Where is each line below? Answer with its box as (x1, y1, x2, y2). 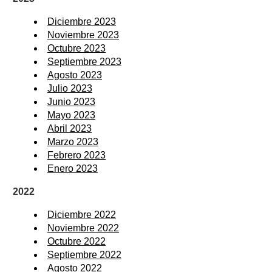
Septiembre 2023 (47, 56, 121, 67)
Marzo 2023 (47, 136, 98, 147)
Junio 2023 (47, 96, 95, 107)
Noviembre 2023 (47, 29, 119, 40)
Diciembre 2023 (47, 16, 116, 27)
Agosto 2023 (47, 69, 102, 80)
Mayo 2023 (47, 109, 95, 120)
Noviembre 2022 (47, 222, 119, 233)
